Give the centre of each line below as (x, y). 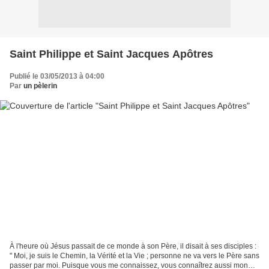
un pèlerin (40, 86)
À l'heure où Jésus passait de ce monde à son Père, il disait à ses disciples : (133, 246)
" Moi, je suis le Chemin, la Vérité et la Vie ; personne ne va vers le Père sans (134, 256)
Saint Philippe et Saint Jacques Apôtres (111, 54)
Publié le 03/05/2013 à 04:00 (57, 76)
